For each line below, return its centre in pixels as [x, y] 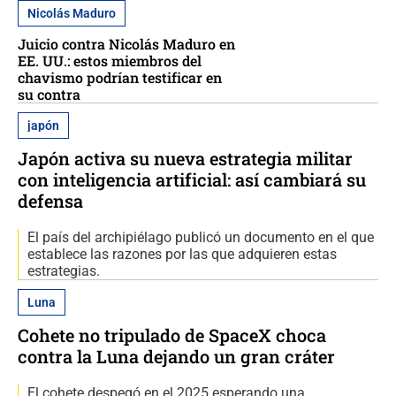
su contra [49, 95]
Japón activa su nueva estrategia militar [185, 159]
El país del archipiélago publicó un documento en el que [201, 238]
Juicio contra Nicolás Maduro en [126, 44]
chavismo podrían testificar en [120, 78]
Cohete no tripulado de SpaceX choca [172, 335]
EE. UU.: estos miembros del [110, 61]
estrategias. [64, 271]
